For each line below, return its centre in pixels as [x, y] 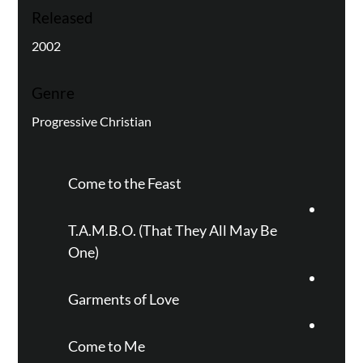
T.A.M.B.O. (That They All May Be [172, 230]
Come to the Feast [124, 183]
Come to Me [106, 346]
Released [62, 18]
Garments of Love [123, 299]
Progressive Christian [91, 121]
